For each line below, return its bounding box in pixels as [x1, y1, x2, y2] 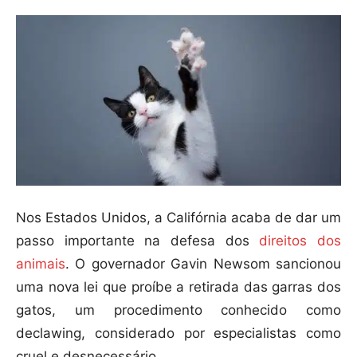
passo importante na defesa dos [16, 233, 249, 249]
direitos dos [249, 233, 342, 249]
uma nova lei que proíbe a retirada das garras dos [16, 279, 341, 296]
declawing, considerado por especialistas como [16, 325, 341, 342]
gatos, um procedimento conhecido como [16, 302, 341, 319]
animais [16, 256, 65, 273]
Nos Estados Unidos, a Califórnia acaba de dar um [16, 210, 341, 226]
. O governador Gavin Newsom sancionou [65, 256, 341, 273]
